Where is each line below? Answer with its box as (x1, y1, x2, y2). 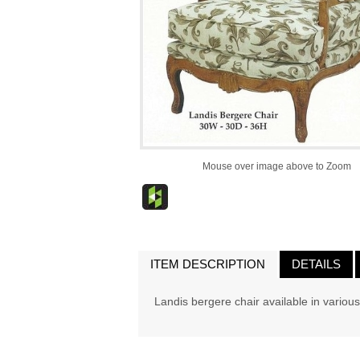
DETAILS (292, 257, 341, 271)
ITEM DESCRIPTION (150, 257, 265, 271)
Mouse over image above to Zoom (202, 161, 351, 172)
